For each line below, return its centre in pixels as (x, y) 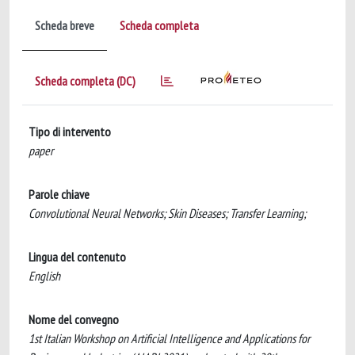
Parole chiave (59, 194)
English (44, 276)
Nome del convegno (74, 319)
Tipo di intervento (70, 132)
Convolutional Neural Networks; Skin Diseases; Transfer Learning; (167, 213)
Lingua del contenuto (77, 257)
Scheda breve (65, 25)
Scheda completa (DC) (85, 81)
